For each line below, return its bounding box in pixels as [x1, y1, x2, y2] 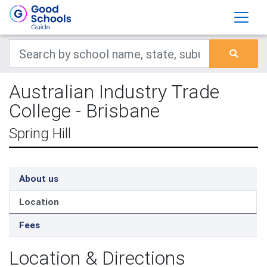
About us [19, 173, 58, 184]
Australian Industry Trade [9, 80, 219, 103]
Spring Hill [9, 125, 71, 142]
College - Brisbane [9, 99, 160, 122]
